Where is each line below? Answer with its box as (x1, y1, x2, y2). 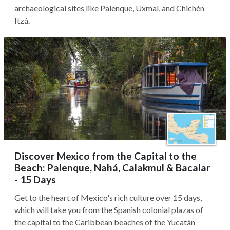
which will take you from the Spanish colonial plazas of (14, 205, 203, 215)
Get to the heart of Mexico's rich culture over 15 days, (14, 193, 202, 202)
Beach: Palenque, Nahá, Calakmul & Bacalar (14, 162, 210, 174)
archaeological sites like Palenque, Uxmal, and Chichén (14, 3, 204, 13)
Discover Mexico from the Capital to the (14, 150, 197, 162)
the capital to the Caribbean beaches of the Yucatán (14, 217, 195, 227)
